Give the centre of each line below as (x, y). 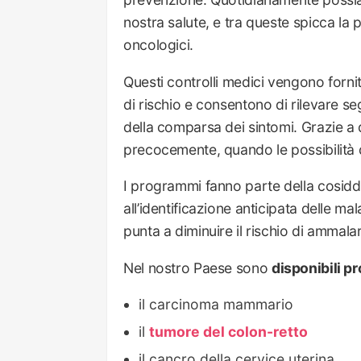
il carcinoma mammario (216, 304)
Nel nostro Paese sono (197, 268)
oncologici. (158, 45)
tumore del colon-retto (229, 331)
